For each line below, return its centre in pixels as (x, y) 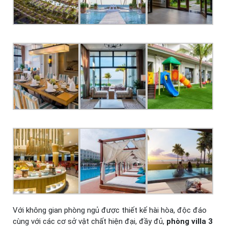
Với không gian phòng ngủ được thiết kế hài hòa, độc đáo (110, 210)
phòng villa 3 (190, 221)
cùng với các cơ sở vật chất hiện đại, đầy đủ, (90, 221)
